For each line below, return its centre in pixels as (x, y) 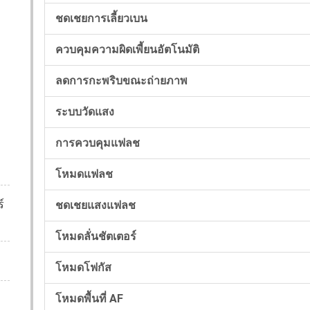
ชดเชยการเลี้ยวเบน (101, 18)
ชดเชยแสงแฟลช (95, 205)
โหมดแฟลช (84, 174)
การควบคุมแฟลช (98, 143)
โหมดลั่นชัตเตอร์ (96, 236)
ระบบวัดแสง (85, 111)
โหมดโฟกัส (83, 267)
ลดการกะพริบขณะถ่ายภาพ (121, 80)
